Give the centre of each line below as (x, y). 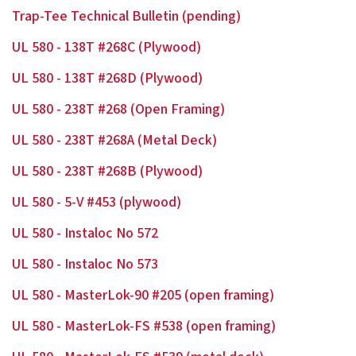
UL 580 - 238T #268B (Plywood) (107, 171)
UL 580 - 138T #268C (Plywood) (106, 47)
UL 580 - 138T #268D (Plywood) (107, 78)
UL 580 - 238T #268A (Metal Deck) (114, 140)
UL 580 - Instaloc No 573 (85, 264)
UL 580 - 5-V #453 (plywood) (97, 202)
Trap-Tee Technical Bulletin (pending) (126, 16)
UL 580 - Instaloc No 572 (85, 233)
